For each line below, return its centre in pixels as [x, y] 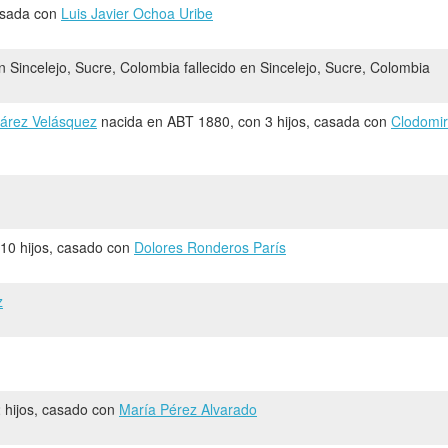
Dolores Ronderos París [210, 246]
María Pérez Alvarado [188, 408]
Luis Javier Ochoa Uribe [137, 12]
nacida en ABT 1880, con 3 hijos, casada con [244, 120]
